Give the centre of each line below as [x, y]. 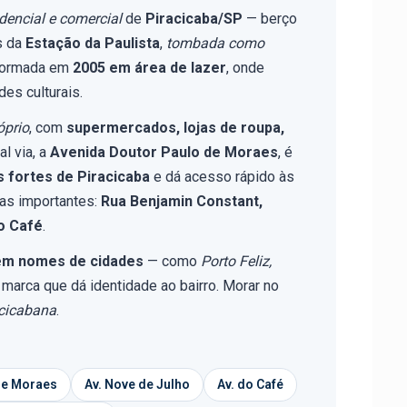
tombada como [215, 43]
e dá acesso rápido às [222, 177]
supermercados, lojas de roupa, [175, 128]
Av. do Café [250, 384]
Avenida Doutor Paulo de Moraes [164, 152]
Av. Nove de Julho [137, 384]
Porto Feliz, [236, 261]
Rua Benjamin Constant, [182, 201]
